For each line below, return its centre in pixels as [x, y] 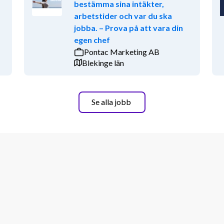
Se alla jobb [111, 102]
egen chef [92, 39]
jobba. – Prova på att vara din [128, 27]
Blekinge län [103, 62]
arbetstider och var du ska [123, 15]
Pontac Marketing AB [121, 51]
